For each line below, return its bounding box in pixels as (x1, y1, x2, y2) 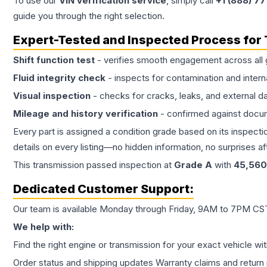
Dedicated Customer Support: (13, 182, 194, 197)
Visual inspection (13, 90, 91, 102)
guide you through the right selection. (13, 10, 164, 22)
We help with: (13, 221, 74, 233)
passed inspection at (84, 159, 174, 171)
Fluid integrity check (13, 72, 105, 84)
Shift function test (13, 54, 95, 66)
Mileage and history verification (13, 108, 158, 120)
